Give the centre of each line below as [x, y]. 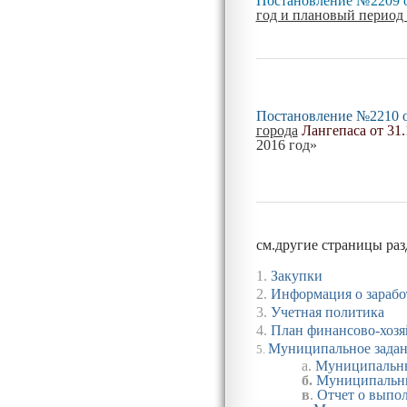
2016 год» [286, 144]
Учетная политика [327, 312]
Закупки [296, 275]
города [277, 130]
